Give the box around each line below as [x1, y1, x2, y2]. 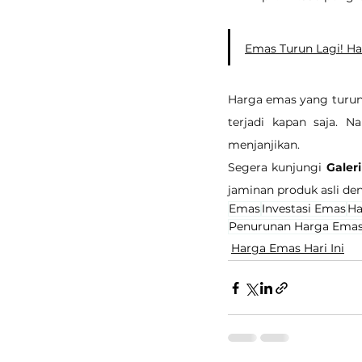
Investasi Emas [262, 201, 346, 217]
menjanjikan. [228, 137, 300, 153]
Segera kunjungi [228, 160, 326, 175]
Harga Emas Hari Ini [231, 241, 344, 256]
